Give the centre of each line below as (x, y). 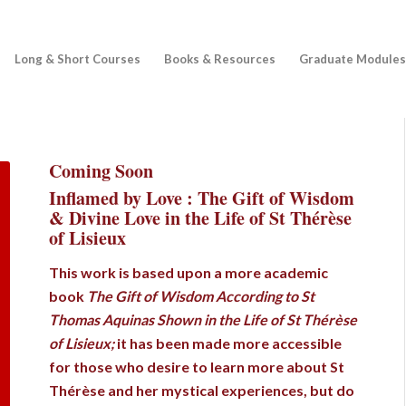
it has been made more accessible (230, 343)
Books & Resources (220, 59)
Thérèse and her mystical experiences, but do (202, 390)
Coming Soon (101, 171)
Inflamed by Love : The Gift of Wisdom (202, 198)
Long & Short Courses (78, 59)
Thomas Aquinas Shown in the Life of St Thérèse (203, 319)
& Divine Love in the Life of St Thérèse (201, 218)
